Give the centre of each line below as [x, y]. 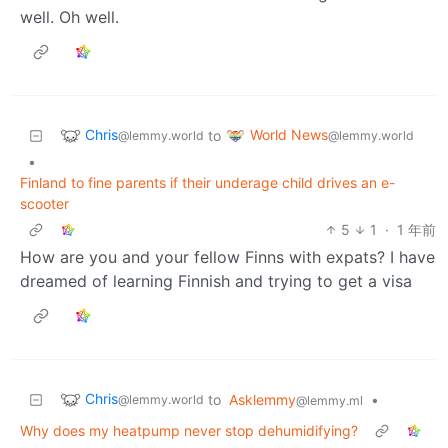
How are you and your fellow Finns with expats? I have [227, 256]
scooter [44, 203]
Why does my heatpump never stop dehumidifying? [189, 430]
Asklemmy [262, 399]
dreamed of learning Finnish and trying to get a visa [216, 280]
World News [289, 134]
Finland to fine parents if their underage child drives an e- [207, 182]
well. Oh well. [69, 16]
